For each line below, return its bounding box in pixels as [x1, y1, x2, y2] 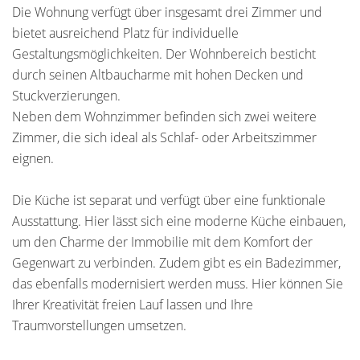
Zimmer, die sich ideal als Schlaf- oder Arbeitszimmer [12, 129, 317, 146]
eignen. [12, 149, 54, 167]
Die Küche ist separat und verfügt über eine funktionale [12, 191, 325, 209]
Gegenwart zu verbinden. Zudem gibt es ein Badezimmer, [12, 254, 341, 272]
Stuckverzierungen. [12, 87, 121, 104]
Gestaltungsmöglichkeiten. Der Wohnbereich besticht [12, 45, 316, 63]
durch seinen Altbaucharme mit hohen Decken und [12, 66, 304, 84]
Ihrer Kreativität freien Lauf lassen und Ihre [12, 296, 253, 313]
